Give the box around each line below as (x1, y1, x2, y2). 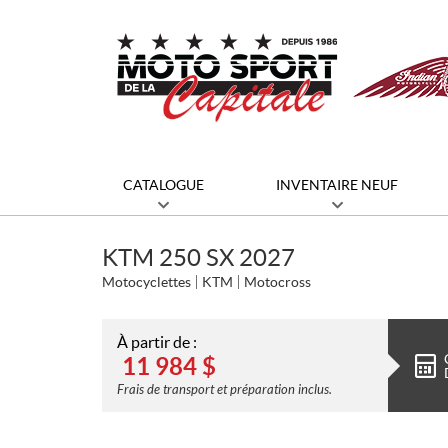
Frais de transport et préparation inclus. (117, 382, 332, 398)
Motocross (244, 274, 311, 290)
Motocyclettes (102, 274, 191, 290)
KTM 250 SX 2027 (102, 244, 295, 271)
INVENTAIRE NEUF (276, 177, 398, 193)
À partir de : (117, 333, 197, 351)
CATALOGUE (123, 177, 204, 193)
